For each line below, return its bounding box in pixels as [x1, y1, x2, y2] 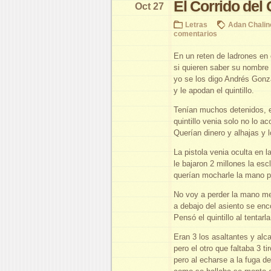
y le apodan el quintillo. [174, 86, 254, 96]
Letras [185, 21, 207, 29]
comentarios [174, 30, 217, 38]
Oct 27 [135, 1, 164, 12]
